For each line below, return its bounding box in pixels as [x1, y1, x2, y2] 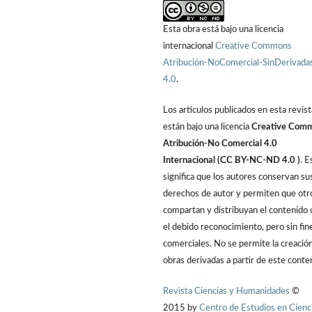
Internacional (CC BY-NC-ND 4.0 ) [163, 155, 300, 165]
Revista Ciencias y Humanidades [163, 286, 292, 296]
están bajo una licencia [163, 122, 251, 132]
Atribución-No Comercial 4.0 [163, 139, 277, 148]
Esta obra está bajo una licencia [163, 24, 283, 34]
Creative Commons [215, 41, 292, 51]
